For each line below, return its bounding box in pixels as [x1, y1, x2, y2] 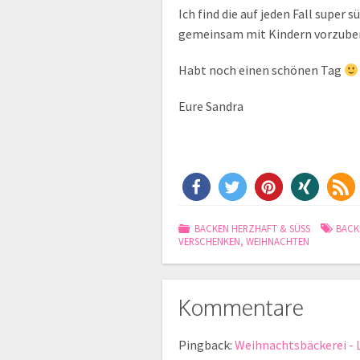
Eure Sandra [178, 98, 243, 114]
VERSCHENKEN [178, 235, 240, 247]
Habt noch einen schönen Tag [178, 62, 344, 78]
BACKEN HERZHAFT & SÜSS [194, 222, 305, 235]
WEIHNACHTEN [246, 235, 309, 247]
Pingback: [178, 337, 235, 353]
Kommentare [178, 293, 304, 321]
